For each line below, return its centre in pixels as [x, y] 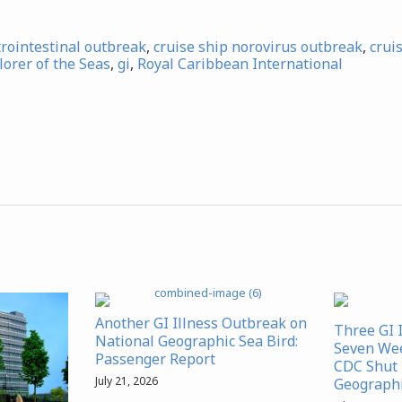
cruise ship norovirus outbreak [258, 47]
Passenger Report [155, 359]
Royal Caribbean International [240, 64]
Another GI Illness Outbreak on [201, 323]
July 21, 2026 [127, 381]
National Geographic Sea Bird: [197, 341]
